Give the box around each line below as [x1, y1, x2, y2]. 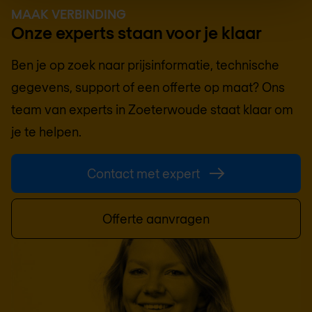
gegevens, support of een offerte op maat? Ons [11, 79, 285, 95]
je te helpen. [11, 124, 81, 140]
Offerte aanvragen [102, 211, 210, 227]
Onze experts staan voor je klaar [11, 22, 262, 43]
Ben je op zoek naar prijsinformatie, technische [11, 57, 279, 73]
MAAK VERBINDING [11, 6, 126, 22]
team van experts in [11, 102, 128, 118]
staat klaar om [208, 102, 293, 118]
